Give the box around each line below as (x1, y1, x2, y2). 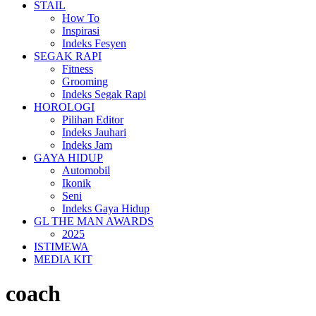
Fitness (62, 63, 93, 75)
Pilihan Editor (62, 114, 123, 126)
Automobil (62, 164, 110, 176)
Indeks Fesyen (62, 37, 126, 49)
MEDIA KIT (34, 253, 92, 265)
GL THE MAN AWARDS (34, 215, 154, 227)
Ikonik (62, 177, 91, 189)
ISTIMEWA (34, 241, 89, 253)
